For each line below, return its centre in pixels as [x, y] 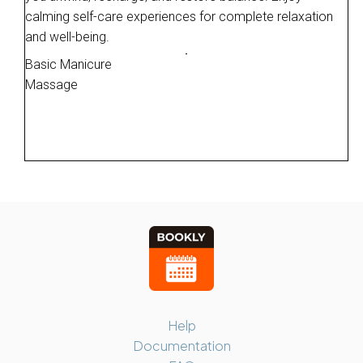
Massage [51, 85]
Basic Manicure [68, 64]
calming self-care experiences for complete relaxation [179, 17]
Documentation [181, 346]
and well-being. [67, 37]
